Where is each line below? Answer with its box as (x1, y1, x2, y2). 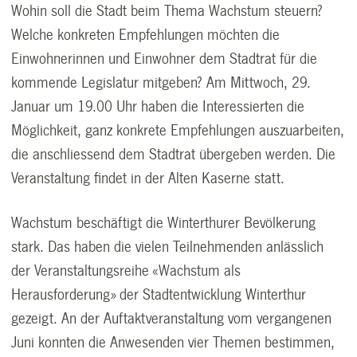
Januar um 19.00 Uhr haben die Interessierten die (11, 98, 305, 115)
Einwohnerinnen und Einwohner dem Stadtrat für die (11, 50, 318, 67)
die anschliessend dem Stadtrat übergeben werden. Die (11, 146, 336, 163)
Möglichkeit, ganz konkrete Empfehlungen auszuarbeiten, (11, 122, 345, 139)
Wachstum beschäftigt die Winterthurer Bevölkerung (11, 214, 316, 231)
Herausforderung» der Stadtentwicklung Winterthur (11, 286, 307, 303)
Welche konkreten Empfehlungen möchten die (11, 26, 280, 43)
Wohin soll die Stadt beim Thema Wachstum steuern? (11, 2, 324, 19)
